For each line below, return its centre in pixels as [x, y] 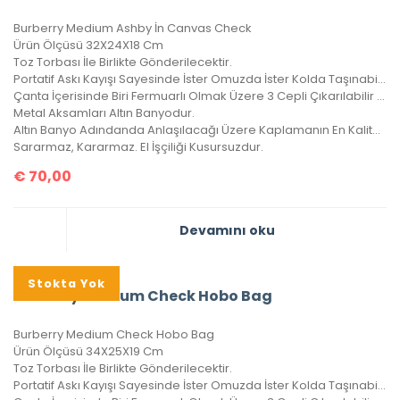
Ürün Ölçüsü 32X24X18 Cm [88, 46]
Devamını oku [227, 231]
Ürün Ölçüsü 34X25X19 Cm [88, 352]
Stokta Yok [67, 283]
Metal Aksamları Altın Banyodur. [104, 113]
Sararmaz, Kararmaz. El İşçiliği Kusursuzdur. [138, 147]
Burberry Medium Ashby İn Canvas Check [133, 29]
